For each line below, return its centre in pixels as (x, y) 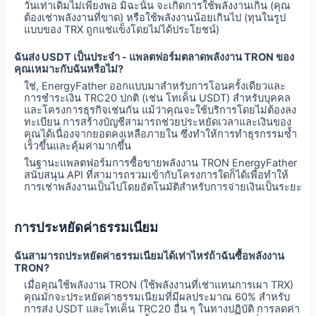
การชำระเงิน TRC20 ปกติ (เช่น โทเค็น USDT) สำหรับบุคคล (158, 98)
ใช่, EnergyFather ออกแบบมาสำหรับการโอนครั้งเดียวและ (155, 86)
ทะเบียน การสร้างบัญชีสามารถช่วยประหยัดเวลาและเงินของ (158, 122)
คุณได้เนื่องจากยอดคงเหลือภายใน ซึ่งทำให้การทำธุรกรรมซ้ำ (161, 134)
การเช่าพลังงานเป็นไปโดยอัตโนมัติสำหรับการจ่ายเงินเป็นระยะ (163, 187)
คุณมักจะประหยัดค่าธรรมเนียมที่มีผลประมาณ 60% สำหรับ (157, 297)
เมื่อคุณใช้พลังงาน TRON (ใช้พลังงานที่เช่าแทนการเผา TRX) (159, 285)
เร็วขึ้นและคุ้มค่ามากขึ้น (78, 146)
